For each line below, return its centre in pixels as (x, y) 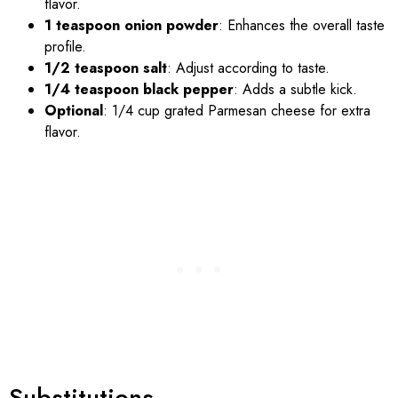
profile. (65, 46)
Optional (74, 110)
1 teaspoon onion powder (131, 25)
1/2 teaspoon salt (106, 68)
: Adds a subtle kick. (295, 89)
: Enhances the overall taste (302, 25)
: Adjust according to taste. (248, 68)
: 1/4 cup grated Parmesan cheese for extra (237, 110)
